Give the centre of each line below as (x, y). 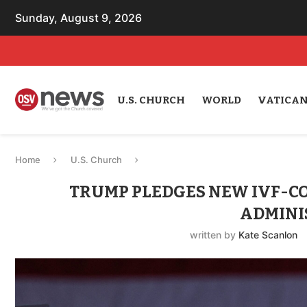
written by (214, 235)
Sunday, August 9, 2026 (78, 18)
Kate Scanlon (268, 235)
